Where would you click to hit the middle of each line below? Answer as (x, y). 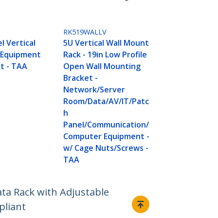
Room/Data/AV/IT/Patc (106, 101)
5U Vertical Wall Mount (106, 43)
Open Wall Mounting (102, 66)
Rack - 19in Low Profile (105, 55)
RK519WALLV (85, 32)
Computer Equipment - (107, 136)
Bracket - (81, 78)
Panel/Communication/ (106, 125)
